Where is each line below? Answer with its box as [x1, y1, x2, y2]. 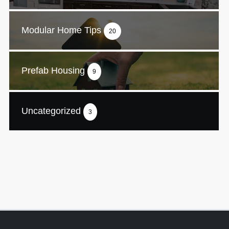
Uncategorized [21, 105, 83, 116]
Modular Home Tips [21, 25, 104, 35]
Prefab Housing [21, 65, 87, 76]
